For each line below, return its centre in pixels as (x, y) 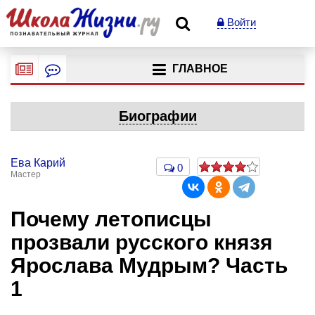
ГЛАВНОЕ (200, 69)
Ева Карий (38, 163)
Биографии (157, 116)
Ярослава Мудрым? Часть (149, 265)
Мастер (26, 174)
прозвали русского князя (142, 242)
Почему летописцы (111, 219)
